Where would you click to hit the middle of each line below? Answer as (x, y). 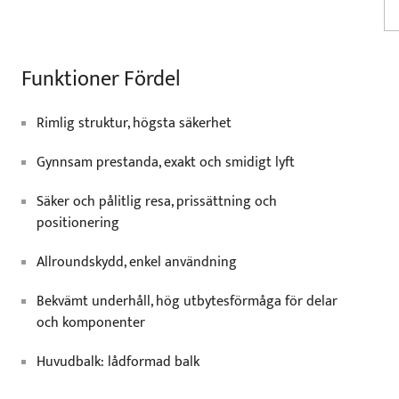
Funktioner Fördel (101, 79)
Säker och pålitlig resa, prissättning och (157, 202)
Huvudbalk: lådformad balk (118, 362)
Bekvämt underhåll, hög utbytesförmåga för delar (187, 301)
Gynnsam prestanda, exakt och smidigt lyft (166, 163)
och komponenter (91, 323)
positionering (78, 223)
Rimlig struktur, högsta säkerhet (134, 123)
